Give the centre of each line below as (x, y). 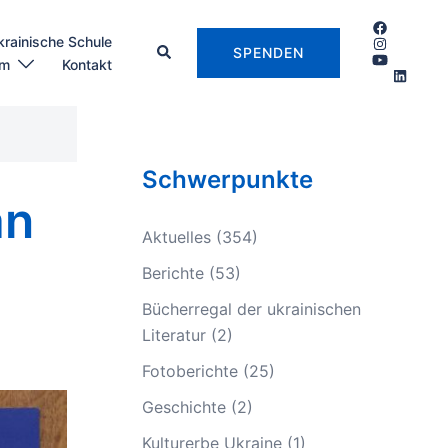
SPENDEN (268, 52)
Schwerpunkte (227, 179)
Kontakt (86, 64)
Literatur (174, 334)
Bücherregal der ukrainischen (251, 308)
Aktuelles (176, 236)
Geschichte (184, 406)
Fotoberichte (190, 370)
